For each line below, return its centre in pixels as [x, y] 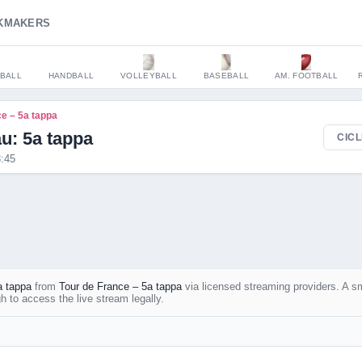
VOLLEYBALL [149, 76]
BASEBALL [226, 76]
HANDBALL [71, 76]
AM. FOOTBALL [307, 76]
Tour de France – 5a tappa [120, 286]
